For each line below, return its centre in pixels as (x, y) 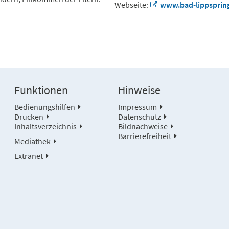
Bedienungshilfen (45, 107)
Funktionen (41, 90)
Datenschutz (139, 117)
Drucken (29, 117)
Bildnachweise (143, 127)
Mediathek (33, 141)
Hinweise (139, 90)
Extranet (29, 156)
